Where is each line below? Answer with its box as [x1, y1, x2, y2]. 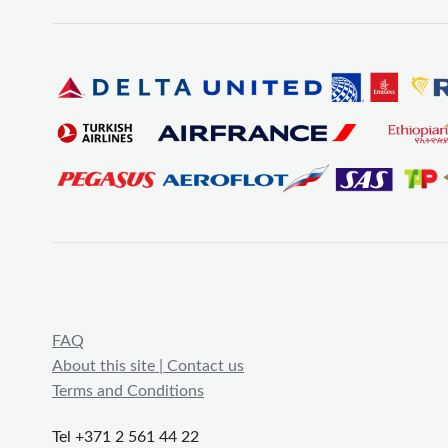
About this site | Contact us [52, 358, 244, 375]
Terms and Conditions [52, 383, 204, 400]
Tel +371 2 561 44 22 [52, 428, 199, 445]
